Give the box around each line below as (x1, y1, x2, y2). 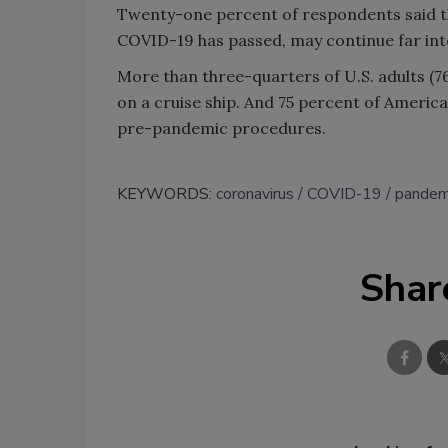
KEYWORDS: (117, 183, 216, 206)
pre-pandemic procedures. (117, 118, 326, 139)
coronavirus (216, 183, 294, 206)
